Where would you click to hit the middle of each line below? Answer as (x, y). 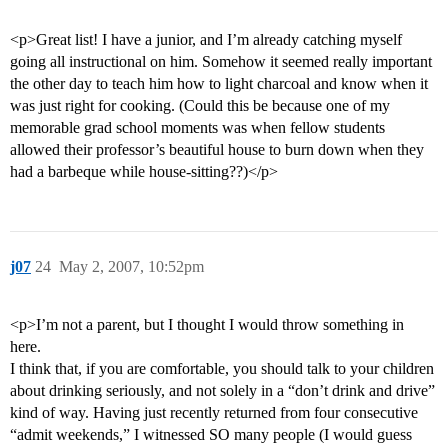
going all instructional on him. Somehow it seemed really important (221, 62)
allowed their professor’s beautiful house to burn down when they (217, 150)
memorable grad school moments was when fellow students (197, 128)
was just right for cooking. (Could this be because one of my (200, 106)
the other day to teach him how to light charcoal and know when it (219, 84)
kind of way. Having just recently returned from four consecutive (214, 413)
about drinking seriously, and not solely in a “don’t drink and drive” (222, 391)
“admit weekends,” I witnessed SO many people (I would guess (211, 435)
